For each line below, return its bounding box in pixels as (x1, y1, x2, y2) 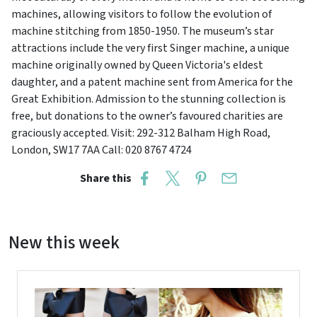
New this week (8, 230, 120, 256)
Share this (79, 171, 136, 187)
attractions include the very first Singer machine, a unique (11, 40, 289, 57)
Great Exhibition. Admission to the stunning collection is (11, 91, 286, 108)
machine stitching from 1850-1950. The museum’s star (11, 23, 274, 40)
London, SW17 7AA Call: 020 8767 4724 (11, 142, 192, 158)
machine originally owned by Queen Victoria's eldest (11, 57, 263, 74)
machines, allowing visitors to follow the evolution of (11, 6, 272, 23)
